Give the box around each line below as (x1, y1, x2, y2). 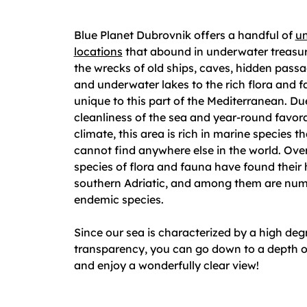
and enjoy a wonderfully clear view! (73, 258, 259, 272)
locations (73, 45, 123, 58)
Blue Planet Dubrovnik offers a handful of (73, 28, 295, 42)
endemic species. (73, 193, 164, 206)
